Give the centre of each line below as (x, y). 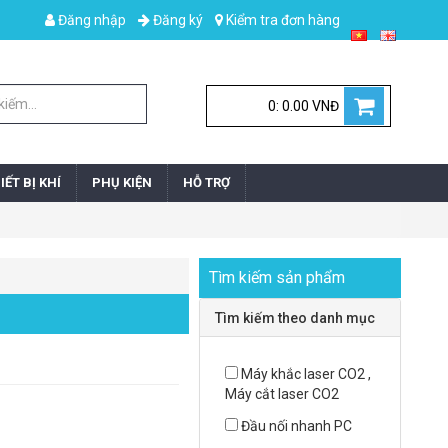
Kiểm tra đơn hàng (283, 20)
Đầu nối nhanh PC (297, 426)
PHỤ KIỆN (122, 183)
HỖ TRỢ (206, 183)
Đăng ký (176, 20)
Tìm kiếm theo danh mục (295, 318)
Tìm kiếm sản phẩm (277, 278)
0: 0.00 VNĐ (303, 106)
